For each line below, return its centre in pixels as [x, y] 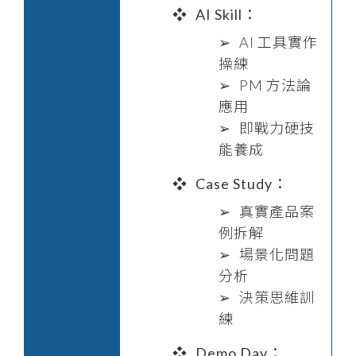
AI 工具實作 [279, 42]
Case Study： [242, 183]
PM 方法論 [275, 85]
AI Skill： [226, 14]
